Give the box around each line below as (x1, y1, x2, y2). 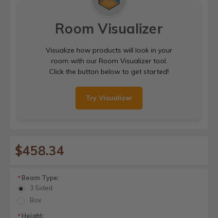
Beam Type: (19, 173, 59, 182)
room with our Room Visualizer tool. (51, 56, 167, 65)
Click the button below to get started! (49, 67, 169, 76)
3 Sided (29, 184, 53, 192)
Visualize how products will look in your (46, 45, 172, 54)
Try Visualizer (86, 93, 132, 102)
